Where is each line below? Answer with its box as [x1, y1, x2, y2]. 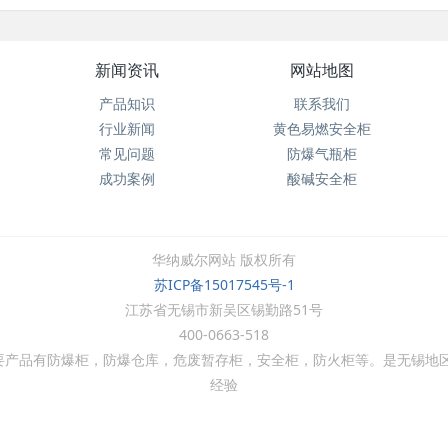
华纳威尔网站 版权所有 [152, 249, 296, 269]
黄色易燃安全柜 [272, 118, 371, 138]
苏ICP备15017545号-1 [153, 274, 295, 294]
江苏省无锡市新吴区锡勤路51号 [125, 299, 323, 319]
